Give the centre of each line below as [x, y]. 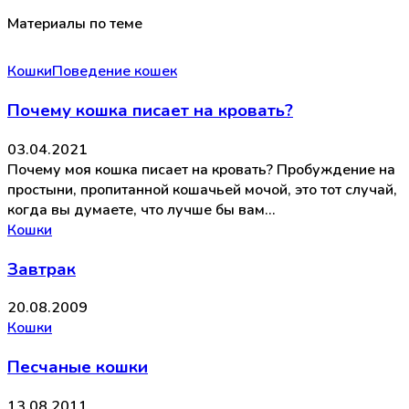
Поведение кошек [115, 72]
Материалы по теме [75, 24]
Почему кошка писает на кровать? [150, 111]
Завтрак [42, 269]
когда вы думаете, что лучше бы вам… [141, 210]
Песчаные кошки [78, 367]
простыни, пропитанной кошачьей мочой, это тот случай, [202, 189]
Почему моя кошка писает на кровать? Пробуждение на [201, 169]
